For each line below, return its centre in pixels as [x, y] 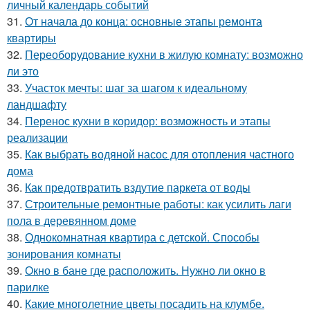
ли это [23, 71]
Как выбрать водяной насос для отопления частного [159, 154]
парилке [28, 287]
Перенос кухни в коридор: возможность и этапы [148, 121]
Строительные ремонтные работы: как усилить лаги [158, 204]
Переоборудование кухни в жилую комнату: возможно [164, 55]
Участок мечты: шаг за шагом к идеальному [136, 88]
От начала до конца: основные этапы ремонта [144, 21]
